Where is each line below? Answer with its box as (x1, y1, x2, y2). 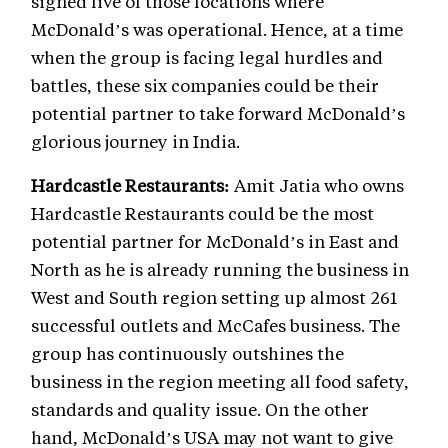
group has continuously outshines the (31, 342, 344, 365)
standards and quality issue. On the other (31, 398, 369, 421)
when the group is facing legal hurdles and (31, 46, 383, 69)
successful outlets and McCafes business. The (31, 314, 400, 337)
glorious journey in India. (31, 130, 240, 153)
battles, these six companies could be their (31, 74, 379, 97)
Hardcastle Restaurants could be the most (31, 202, 374, 225)
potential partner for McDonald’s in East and (31, 230, 399, 253)
